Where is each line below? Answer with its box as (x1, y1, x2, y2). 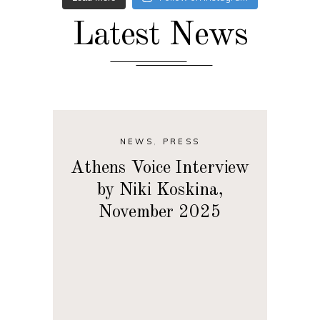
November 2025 (99, 204, 221, 221)
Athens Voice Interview (70, 159, 250, 177)
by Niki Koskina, (96, 181, 224, 199)
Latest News (71, 19, 249, 52)
